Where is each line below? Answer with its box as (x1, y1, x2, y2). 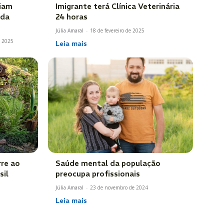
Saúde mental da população (55, 158, 160, 168)
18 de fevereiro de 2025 (90, 26, 144, 34)
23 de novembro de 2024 (90, 184, 148, 191)
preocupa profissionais (55, 169, 140, 179)
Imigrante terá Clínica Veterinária (55, 1, 179, 11)
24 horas (55, 11, 87, 21)
